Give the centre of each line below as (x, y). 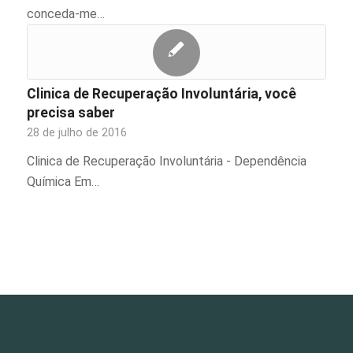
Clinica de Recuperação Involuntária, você (161, 94)
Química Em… (63, 182)
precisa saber (71, 113)
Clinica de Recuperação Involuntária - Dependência (166, 161)
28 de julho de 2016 (76, 133)
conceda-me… (65, 14)
